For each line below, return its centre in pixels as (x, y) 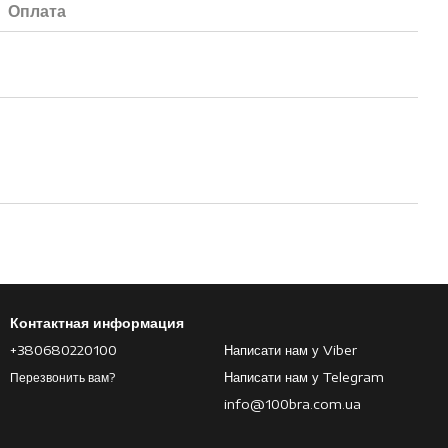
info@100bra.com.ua (292, 404)
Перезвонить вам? (62, 378)
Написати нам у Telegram (304, 377)
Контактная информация (97, 322)
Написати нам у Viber (290, 350)
